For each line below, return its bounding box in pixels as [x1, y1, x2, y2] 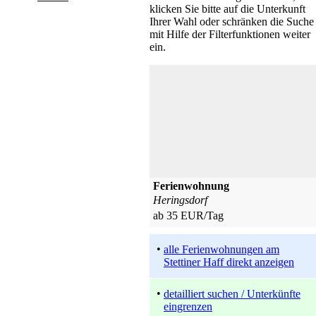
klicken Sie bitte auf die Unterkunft [150, 2, 305, 15]
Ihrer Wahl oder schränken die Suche [150, 15, 314, 28]
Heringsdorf [153, 193, 207, 206]
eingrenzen [164, 300, 212, 312]
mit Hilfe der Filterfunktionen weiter [150, 28, 310, 40]
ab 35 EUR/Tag [153, 209, 224, 221]
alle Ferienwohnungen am [164, 243, 279, 255]
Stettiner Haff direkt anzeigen [164, 255, 294, 268]
